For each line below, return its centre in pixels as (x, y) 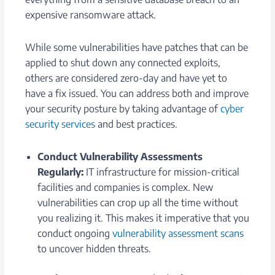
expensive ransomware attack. (91, 14)
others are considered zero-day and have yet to (126, 78)
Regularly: (61, 172)
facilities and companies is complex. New (126, 187)
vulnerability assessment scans (178, 233)
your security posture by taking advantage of (123, 108)
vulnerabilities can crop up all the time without (138, 202)
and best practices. (137, 124)
